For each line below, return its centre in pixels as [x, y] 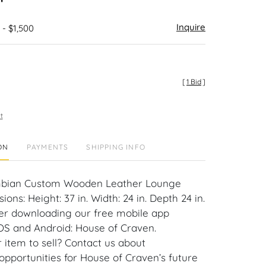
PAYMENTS [47, 147]
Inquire [191, 27]
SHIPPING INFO [116, 147]
